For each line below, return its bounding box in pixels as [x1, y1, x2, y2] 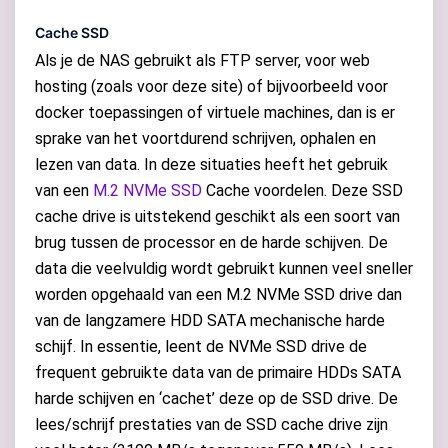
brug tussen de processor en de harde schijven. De [35, 233, 388, 253]
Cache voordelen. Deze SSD [202, 181, 403, 201]
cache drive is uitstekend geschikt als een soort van [35, 207, 400, 227]
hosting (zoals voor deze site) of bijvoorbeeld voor [35, 77, 388, 97]
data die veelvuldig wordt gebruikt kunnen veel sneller [35, 259, 413, 279]
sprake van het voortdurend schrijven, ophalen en [35, 129, 376, 149]
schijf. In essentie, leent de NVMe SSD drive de [35, 337, 367, 357]
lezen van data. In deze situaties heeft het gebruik [35, 155, 388, 175]
